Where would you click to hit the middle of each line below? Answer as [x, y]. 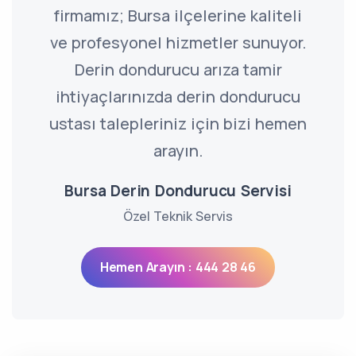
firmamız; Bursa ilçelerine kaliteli [178, 15]
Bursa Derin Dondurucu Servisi [178, 191]
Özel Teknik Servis [178, 216]
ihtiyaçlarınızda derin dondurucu [178, 97]
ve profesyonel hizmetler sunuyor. [178, 43]
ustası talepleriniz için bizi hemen [178, 124]
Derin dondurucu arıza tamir [178, 70]
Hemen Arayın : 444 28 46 [178, 267]
